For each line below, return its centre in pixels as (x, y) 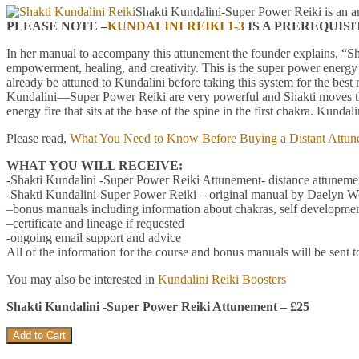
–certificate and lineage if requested (95, 223)
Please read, (38, 138)
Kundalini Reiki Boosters (222, 279)
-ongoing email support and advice (94, 237)
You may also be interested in (82, 279)
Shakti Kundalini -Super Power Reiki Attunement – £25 (158, 306)
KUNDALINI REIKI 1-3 (176, 26)
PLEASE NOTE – (57, 26)
